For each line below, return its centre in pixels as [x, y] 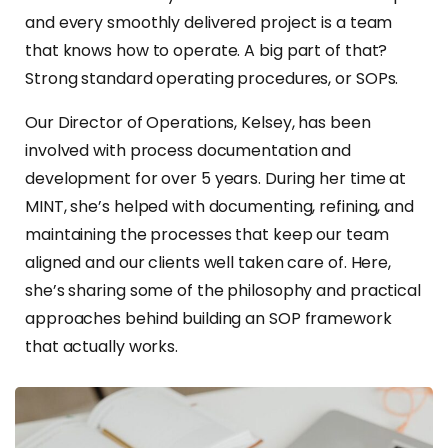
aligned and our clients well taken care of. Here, [208, 262]
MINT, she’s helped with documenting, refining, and [219, 206]
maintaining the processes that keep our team [207, 234]
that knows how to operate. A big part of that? [206, 50]
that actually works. [101, 346]
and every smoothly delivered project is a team [209, 22]
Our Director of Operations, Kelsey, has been [198, 122]
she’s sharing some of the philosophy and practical [223, 290]
